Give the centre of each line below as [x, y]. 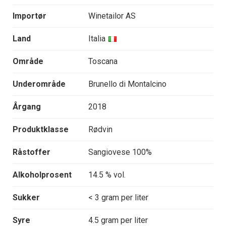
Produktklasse [41, 130]
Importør [30, 16]
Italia [97, 39]
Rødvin [100, 130]
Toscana [103, 62]
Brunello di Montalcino [127, 84]
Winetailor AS [112, 16]
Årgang [27, 107]
